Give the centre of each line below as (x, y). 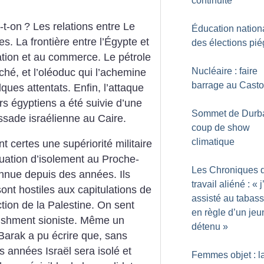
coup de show (221, 128)
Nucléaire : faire (225, 71)
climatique (213, 142)
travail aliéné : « (225, 184)
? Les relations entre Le (80, 26)
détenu (206, 227)
